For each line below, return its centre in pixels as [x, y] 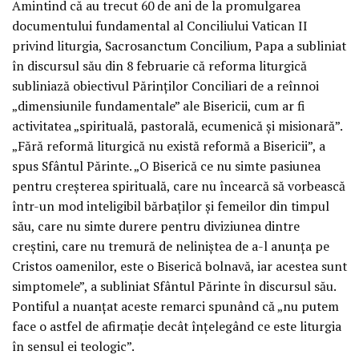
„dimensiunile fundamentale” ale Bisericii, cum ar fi [159, 105]
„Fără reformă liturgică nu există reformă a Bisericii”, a [169, 145]
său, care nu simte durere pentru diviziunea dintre [156, 226]
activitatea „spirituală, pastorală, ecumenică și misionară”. [177, 125]
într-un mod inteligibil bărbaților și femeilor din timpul [171, 206]
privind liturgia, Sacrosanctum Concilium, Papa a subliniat [179, 45]
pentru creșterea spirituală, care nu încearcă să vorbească [179, 186]
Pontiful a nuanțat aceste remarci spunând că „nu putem [175, 306]
